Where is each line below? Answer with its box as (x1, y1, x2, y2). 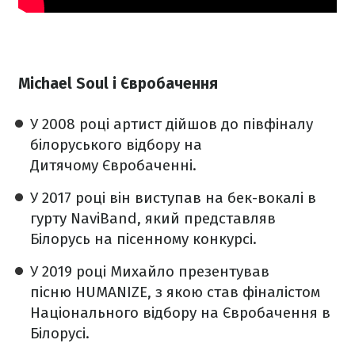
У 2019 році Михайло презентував (30, 261, 269, 281)
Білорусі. (30, 323, 94, 342)
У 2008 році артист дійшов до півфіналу (30, 114, 313, 133)
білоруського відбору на (30, 135, 202, 154)
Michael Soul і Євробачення (18, 74, 218, 93)
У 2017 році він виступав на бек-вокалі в (30, 188, 316, 207)
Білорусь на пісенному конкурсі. (30, 229, 257, 248)
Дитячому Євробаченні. (30, 155, 197, 174)
